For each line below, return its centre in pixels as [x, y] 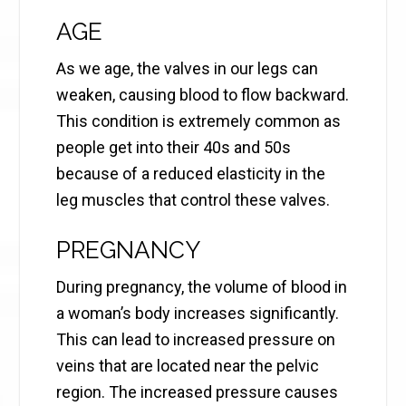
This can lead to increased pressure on [196, 340]
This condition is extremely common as [199, 121]
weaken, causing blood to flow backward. [203, 95]
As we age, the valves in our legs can [188, 69]
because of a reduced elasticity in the [191, 174]
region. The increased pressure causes [198, 392]
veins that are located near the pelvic [188, 366]
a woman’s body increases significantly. [198, 314]
